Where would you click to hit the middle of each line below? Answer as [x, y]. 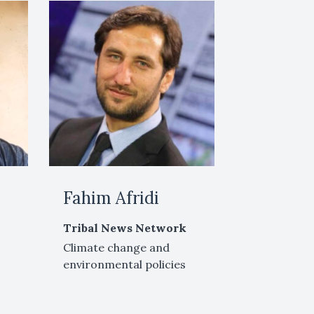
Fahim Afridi [111, 198]
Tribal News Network [125, 227]
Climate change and [117, 247]
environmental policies [125, 264]
